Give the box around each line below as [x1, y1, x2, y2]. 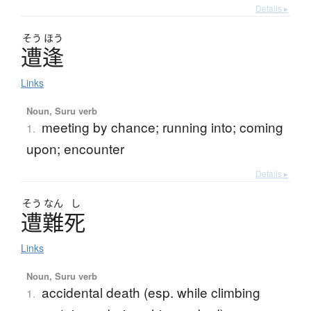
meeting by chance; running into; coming [41, 117, 283, 136]
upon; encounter [26, 138, 124, 158]
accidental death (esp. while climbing [41, 282, 260, 301]
